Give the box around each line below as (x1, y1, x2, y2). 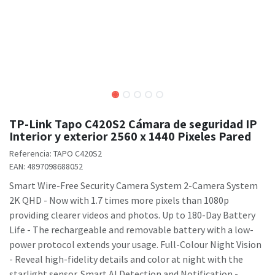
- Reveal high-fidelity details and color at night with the (9, 253, 243, 266)
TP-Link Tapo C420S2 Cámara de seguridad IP (9, 116, 257, 133)
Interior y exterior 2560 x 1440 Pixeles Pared (9, 128, 251, 145)
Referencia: (9, 148, 53, 160)
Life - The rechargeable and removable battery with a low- (9, 223, 254, 236)
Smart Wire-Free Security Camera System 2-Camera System (9, 179, 261, 192)
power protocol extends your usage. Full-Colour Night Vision (9, 238, 261, 251)
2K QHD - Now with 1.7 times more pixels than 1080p (9, 194, 229, 207)
